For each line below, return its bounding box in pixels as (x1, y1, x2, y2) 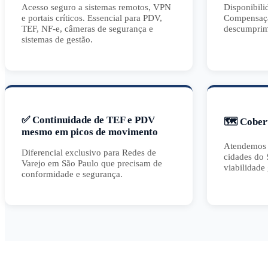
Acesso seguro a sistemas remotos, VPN (22, 2, 171, 13)
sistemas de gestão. (22, 34, 93, 45)
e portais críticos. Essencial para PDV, (22, 13, 162, 23)
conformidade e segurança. (22, 169, 123, 179)
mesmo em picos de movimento (22, 126, 158, 138)
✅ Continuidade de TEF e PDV (22, 114, 155, 126)
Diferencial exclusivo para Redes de (22, 147, 156, 158)
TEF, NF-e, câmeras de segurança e (22, 23, 153, 34)
